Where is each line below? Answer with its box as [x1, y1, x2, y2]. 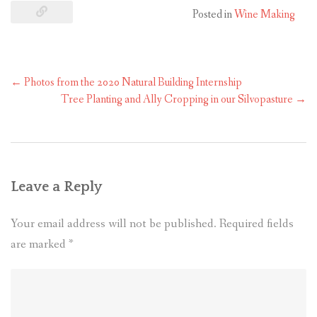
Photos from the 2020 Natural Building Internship [22, 75, 242, 91]
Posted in [192, 7, 234, 23]
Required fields [219, 216, 294, 233]
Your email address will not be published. [11, 216, 217, 233]
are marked [11, 236, 69, 253]
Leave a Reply [11, 179, 102, 195]
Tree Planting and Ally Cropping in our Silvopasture [61, 92, 295, 108]
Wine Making [234, 7, 295, 23]
